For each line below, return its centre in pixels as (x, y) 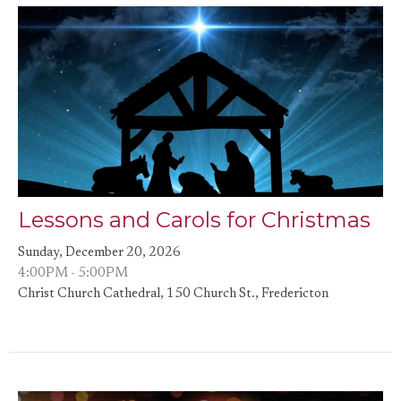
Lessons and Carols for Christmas (194, 220)
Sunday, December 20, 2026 (99, 253)
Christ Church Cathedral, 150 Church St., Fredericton (173, 294)
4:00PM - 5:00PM (73, 274)
